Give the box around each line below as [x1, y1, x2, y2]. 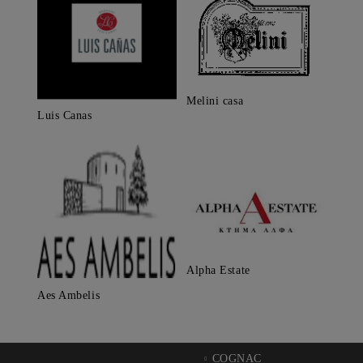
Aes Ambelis [37, 289, 100, 302]
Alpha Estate [186, 264, 250, 277]
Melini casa [186, 94, 244, 107]
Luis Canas [37, 109, 92, 122]
